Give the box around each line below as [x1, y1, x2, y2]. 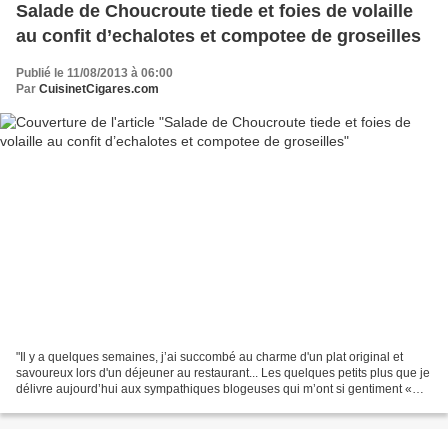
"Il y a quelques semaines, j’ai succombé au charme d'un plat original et [16, 349, 403, 364]
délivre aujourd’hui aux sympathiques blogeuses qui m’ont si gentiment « [16, 381, 412, 396]
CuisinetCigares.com [39, 82, 159, 97]
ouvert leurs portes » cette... [16, 397, 165, 412]
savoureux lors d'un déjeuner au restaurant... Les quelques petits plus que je [16, 365, 430, 380]
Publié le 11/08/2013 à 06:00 [16, 66, 173, 81]
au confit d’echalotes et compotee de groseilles [16, 26, 421, 47]
